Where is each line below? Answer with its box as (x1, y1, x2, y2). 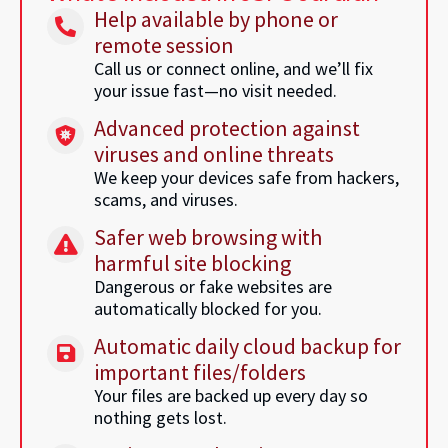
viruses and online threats (94, 140, 334, 169)
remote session (94, 31, 234, 60)
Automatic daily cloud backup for (94, 332, 401, 361)
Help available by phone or (94, 5, 338, 34)
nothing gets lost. (94, 406, 227, 430)
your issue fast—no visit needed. (94, 79, 337, 103)
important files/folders (94, 358, 306, 387)
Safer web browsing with (94, 223, 322, 252)
